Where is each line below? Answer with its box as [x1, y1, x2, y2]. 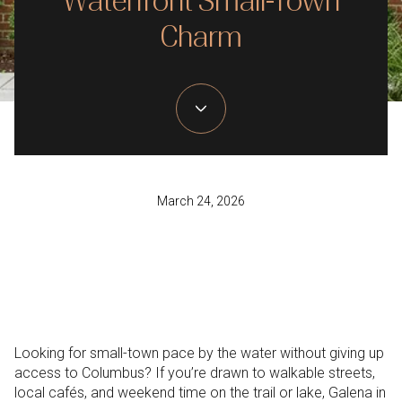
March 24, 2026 [157, 194, 245, 209]
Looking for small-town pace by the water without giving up [14, 345, 384, 362]
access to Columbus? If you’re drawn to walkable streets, [14, 364, 375, 381]
